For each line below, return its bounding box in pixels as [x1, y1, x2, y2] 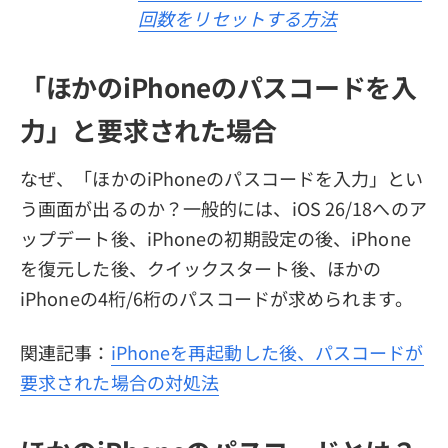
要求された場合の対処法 [20, 368, 220, 395]
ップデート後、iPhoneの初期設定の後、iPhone [20, 224, 411, 251]
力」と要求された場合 [20, 111, 277, 149]
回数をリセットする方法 [138, 4, 338, 31]
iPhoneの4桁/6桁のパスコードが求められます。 [20, 284, 413, 311]
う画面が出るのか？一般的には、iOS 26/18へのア [20, 194, 427, 221]
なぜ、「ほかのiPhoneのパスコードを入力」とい [20, 164, 424, 191]
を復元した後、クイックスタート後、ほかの [20, 254, 381, 281]
